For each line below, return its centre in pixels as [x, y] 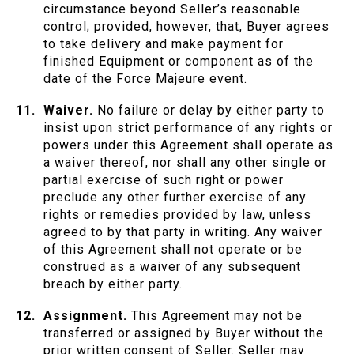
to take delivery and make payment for [164, 44]
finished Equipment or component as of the [179, 62]
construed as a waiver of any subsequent [172, 267]
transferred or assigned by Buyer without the [184, 333]
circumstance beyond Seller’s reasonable [172, 9]
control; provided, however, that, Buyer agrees [186, 27]
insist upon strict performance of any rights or [188, 128]
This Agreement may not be [215, 316]
